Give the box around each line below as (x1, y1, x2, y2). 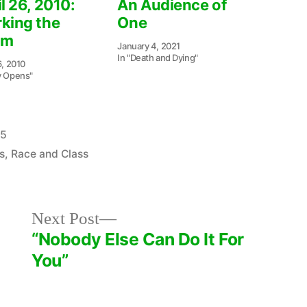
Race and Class (11, 147, 89, 160)
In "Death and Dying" (117, 51, 198, 63)
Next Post (32, 208, 100, 230)
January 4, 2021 (117, 40, 180, 51)
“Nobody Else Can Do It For (32, 228, 244, 249)
